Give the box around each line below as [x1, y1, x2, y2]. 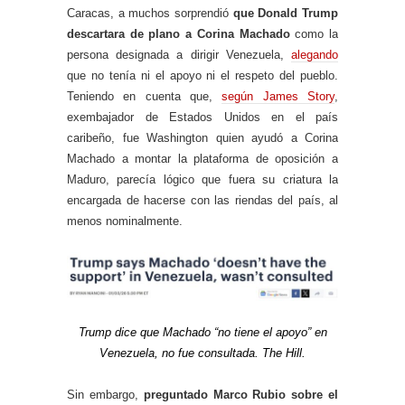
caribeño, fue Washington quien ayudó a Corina [67, 131, 338, 146]
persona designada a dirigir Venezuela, [67, 48, 291, 62]
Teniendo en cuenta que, [67, 89, 222, 104]
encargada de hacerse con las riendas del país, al [67, 193, 338, 208]
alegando [291, 48, 338, 62]
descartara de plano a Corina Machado [67, 27, 290, 42]
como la [289, 27, 339, 42]
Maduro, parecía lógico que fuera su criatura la [67, 173, 338, 187]
